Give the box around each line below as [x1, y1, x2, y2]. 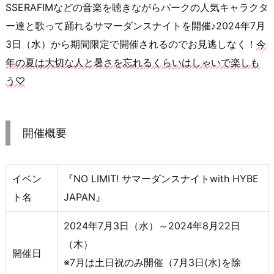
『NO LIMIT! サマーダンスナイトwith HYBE [64, 172, 259, 185]
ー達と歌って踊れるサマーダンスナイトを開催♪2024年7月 [6, 20, 265, 32]
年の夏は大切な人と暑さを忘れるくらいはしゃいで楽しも [6, 56, 260, 69]
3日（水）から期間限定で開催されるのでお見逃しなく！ [6, 38, 256, 51]
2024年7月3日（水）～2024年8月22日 [64, 220, 240, 232]
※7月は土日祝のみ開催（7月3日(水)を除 [64, 256, 241, 269]
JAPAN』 [64, 191, 105, 204]
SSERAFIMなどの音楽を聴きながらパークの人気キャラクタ [6, 1, 268, 14]
